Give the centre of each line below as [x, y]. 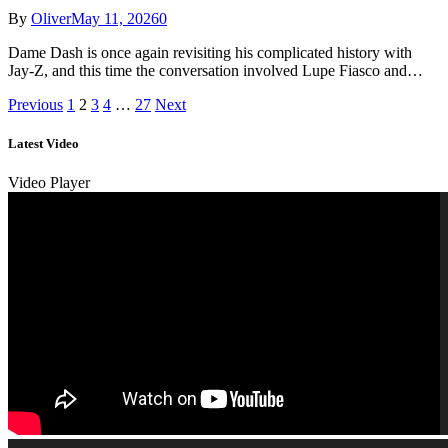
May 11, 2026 [115, 19]
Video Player [49, 183]
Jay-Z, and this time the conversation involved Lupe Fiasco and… [215, 71]
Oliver [51, 19]
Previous [35, 105]
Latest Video [43, 144]
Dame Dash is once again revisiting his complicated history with [210, 53]
